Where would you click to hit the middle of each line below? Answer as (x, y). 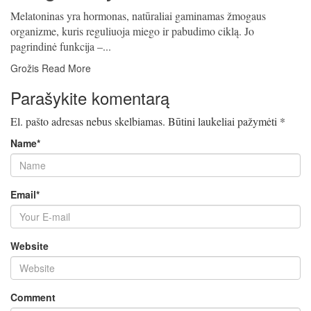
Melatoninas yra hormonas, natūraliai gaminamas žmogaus (138, 16)
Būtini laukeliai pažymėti (224, 121)
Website (30, 246)
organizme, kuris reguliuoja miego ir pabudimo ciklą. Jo (132, 31)
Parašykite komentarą (90, 98)
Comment (33, 297)
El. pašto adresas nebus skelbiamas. (88, 121)
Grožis (25, 68)
